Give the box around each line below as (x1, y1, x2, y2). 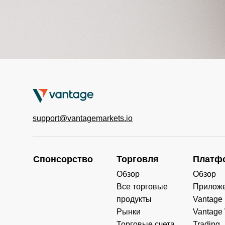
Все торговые (116, 182, 168, 191)
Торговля (116, 154, 159, 164)
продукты (116, 194, 152, 203)
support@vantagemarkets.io (33, 114, 133, 123)
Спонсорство (33, 154, 93, 164)
